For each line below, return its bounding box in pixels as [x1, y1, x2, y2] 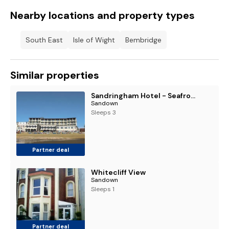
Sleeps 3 [91, 108, 117, 117]
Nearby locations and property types [10, 9, 195, 22]
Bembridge [125, 35, 162, 44]
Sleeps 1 [91, 185, 115, 193]
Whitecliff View [91, 168, 146, 177]
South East [26, 35, 63, 44]
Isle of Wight [73, 35, 115, 44]
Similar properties [10, 68, 99, 82]
